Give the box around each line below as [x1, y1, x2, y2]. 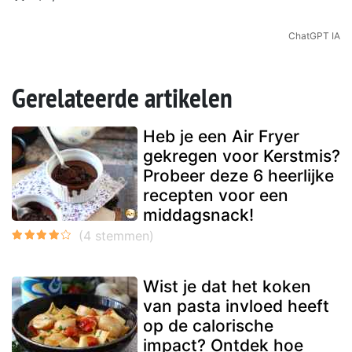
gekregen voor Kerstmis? [143, 145, 340, 166]
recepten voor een [143, 185, 288, 205]
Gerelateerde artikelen [12, 79, 233, 115]
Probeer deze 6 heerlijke [143, 165, 334, 185]
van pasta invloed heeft [143, 295, 329, 316]
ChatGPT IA [288, 29, 340, 42]
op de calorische [143, 315, 273, 335]
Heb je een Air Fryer [143, 126, 299, 146]
